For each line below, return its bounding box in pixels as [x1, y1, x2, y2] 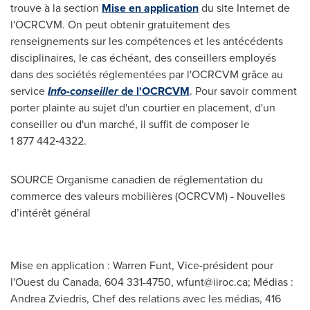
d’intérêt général [10, 205, 91, 221]
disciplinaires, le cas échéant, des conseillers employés [10, 50, 276, 66]
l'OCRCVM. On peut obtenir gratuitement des [10, 17, 230, 33]
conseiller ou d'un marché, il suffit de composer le [10, 116, 250, 132]
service [10, 83, 48, 99]
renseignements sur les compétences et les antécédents [10, 33, 283, 49]
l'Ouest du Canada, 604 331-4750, [10, 274, 176, 290]
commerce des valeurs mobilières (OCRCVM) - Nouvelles [10, 188, 285, 204]
